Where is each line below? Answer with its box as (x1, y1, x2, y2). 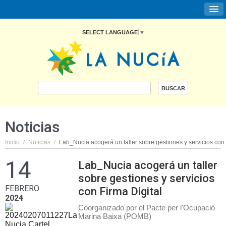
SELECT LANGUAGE (82, 29, 138, 35)
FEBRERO (5, 184, 39, 193)
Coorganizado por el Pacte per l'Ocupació (78, 203, 215, 212)
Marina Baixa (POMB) (78, 212, 151, 220)
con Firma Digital (78, 185, 162, 198)
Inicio (5, 139, 20, 146)
